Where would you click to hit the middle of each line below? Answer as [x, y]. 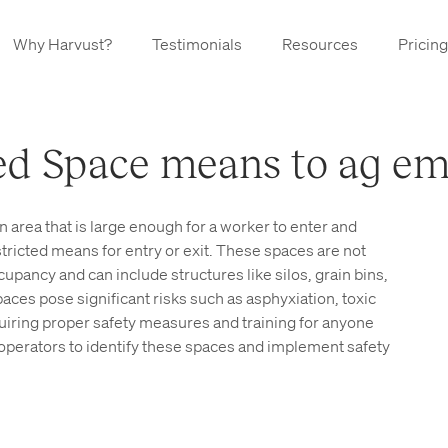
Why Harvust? [62, 44]
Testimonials [197, 44]
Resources [320, 44]
